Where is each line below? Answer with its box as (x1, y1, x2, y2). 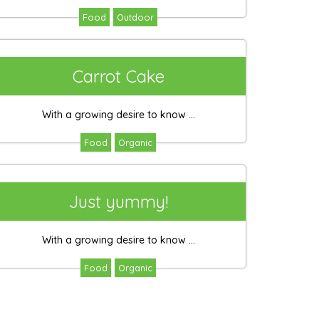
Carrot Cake (72, 66, 164, 87)
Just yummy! (68, 191, 168, 212)
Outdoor (117, 11, 154, 23)
